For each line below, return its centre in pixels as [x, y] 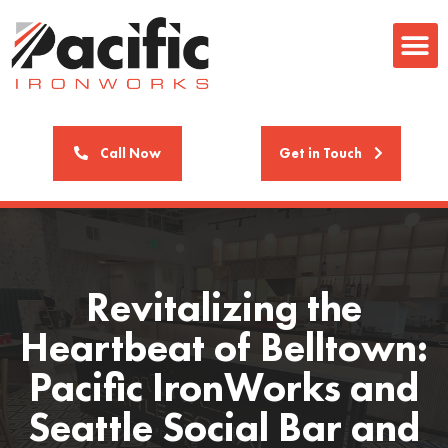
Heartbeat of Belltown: [224, 347]
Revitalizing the [224, 307]
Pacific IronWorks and [224, 387]
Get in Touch [320, 153]
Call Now [130, 153]
